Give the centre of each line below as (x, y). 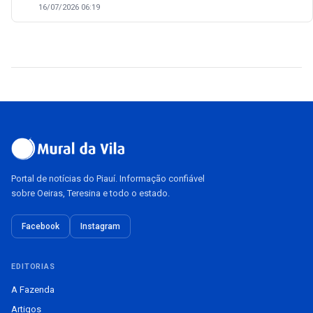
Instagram (100, 226)
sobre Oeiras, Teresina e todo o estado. (90, 193)
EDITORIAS (33, 267)
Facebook (41, 226)
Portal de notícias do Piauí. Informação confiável (108, 179)
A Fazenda (33, 290)
